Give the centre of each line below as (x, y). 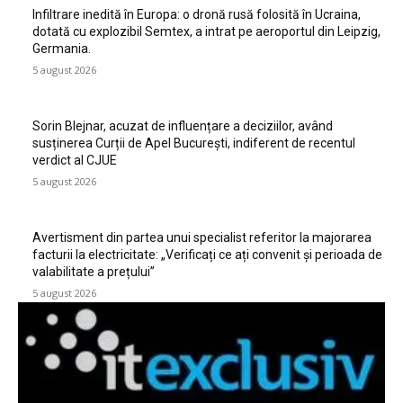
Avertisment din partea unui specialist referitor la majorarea (202, 237)
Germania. (62, 48)
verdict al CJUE (75, 160)
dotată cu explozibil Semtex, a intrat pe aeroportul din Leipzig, (206, 31)
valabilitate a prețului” (94, 271)
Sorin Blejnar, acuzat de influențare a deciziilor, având (183, 125)
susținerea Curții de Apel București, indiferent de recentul (194, 143)
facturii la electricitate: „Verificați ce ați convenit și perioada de (207, 254)
